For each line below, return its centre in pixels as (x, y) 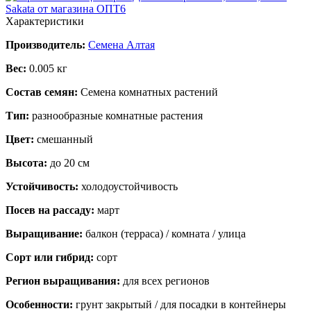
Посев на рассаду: (51, 210)
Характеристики (45, 21)
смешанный (65, 139)
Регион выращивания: (64, 280)
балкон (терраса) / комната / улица (166, 233)
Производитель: (45, 44)
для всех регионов (166, 280)
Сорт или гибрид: (51, 257)
